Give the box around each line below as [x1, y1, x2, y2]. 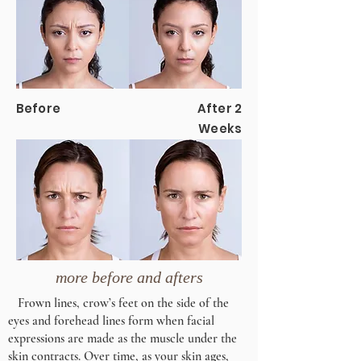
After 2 [197, 100, 242, 117]
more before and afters [55, 268, 203, 286]
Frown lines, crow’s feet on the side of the [8, 295, 229, 311]
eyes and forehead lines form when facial [8, 313, 214, 329]
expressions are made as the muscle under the [8, 330, 237, 346]
